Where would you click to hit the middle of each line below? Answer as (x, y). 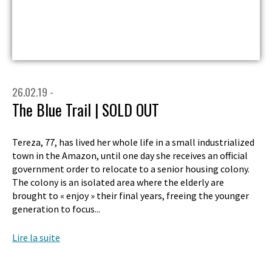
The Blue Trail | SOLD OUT (86, 109)
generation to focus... (56, 209)
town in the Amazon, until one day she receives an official (130, 156)
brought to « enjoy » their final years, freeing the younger (131, 196)
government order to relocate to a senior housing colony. (131, 169)
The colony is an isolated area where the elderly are (118, 182)
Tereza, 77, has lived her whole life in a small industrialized (133, 142)
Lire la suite (36, 238)
